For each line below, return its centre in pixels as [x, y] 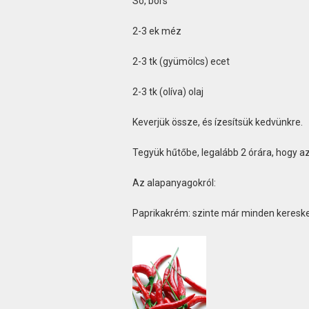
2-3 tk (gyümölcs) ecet [181, 62]
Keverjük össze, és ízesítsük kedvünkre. [217, 122]
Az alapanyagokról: [174, 183]
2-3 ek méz [157, 31]
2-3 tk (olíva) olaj [168, 92]
